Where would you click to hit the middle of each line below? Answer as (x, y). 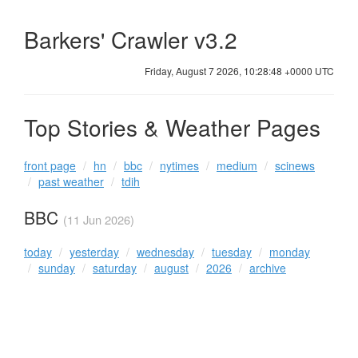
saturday (115, 267)
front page (50, 166)
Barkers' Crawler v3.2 (134, 39)
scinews (295, 166)
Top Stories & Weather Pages (172, 127)
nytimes (179, 166)
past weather (71, 182)
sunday (57, 267)
